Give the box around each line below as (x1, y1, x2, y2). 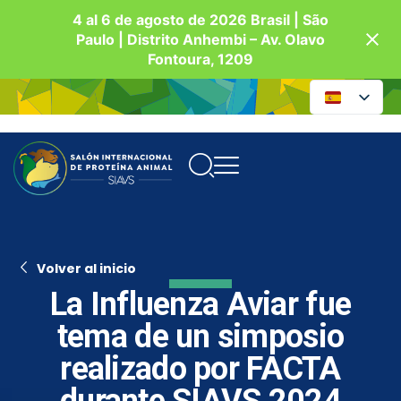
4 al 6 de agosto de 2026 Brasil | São (73, 11, 328, 30)
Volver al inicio (37, 260, 136, 278)
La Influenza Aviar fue (49, 286, 352, 324)
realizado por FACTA (60, 350, 341, 388)
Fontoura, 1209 (148, 50, 253, 69)
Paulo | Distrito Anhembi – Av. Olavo (76, 30, 325, 49)
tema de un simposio (56, 318, 345, 356)
